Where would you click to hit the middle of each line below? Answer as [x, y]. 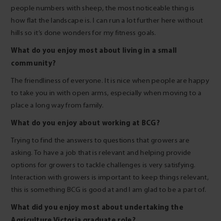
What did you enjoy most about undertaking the [97, 207]
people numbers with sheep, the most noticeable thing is [103, 8]
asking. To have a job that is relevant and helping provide [101, 152]
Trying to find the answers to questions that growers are [100, 140]
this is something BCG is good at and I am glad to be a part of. [109, 189]
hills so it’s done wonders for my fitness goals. [84, 33]
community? [34, 63]
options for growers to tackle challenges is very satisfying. [103, 165]
